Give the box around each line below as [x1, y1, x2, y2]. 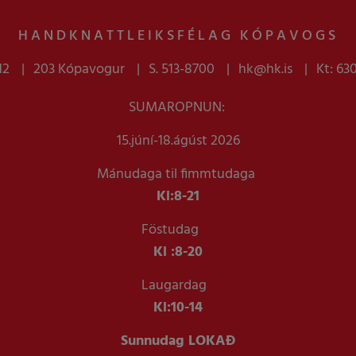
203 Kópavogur [33, 57, 125, 81]
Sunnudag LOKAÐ [121, 329, 235, 353]
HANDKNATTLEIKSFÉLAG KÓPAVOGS [17, 24, 339, 48]
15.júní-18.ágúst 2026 [116, 129, 240, 153]
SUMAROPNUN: [128, 95, 228, 119]
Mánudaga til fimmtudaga [97, 162, 255, 186]
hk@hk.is [238, 57, 292, 81]
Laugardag [141, 273, 207, 297]
